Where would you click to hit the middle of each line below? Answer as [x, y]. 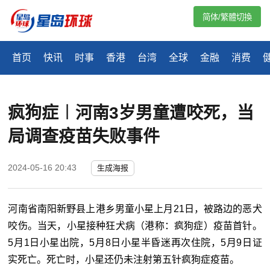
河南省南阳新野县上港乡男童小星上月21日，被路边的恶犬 [135, 209]
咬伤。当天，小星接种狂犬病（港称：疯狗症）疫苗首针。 [135, 226]
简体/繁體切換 [227, 17]
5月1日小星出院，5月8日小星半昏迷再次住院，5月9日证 [135, 243]
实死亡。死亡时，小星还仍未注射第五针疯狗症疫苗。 [124, 260]
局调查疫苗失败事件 [84, 137]
